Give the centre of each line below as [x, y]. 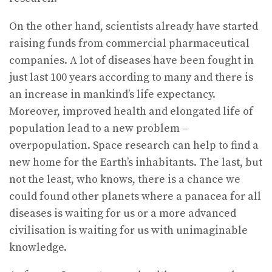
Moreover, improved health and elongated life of [131, 111]
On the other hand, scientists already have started [134, 26]
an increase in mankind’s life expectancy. [112, 94]
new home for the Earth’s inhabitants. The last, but [136, 162]
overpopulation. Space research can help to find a [134, 145]
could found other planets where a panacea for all [135, 196]
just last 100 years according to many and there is [131, 77]
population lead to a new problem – [99, 128]
